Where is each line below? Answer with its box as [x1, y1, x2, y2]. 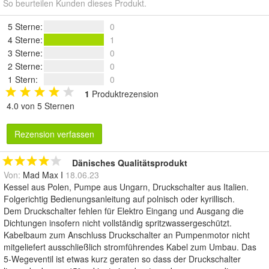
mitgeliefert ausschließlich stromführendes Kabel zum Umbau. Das [4, 241, 256, 253]
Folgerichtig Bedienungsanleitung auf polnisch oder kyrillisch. [4, 193, 235, 205]
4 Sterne [8, 34, 40, 46]
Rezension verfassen [14, 128, 94, 141]
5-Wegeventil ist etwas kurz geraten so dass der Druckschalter [4, 253, 241, 265]
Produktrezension [89, 88, 159, 100]
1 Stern [8, 73, 35, 86]
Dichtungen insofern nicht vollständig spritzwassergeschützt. [4, 217, 232, 229]
